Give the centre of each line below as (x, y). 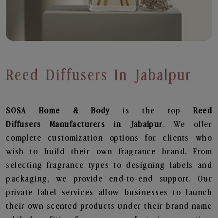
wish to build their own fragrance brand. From (109, 152)
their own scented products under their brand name (109, 206)
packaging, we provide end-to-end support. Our (109, 179)
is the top (158, 111)
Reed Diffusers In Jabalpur (99, 75)
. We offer (188, 125)
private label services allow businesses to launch (109, 193)
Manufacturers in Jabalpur (106, 125)
